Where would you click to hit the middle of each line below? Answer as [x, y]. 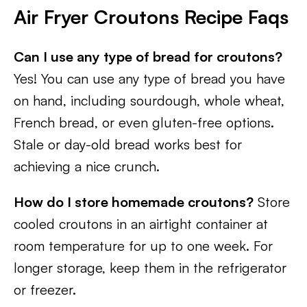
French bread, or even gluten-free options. [144, 123]
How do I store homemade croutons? [134, 202]
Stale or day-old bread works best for [128, 145]
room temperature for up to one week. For [143, 246]
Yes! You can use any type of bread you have [149, 79]
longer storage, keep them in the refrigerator [150, 268]
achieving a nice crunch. [87, 167]
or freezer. [45, 290]
